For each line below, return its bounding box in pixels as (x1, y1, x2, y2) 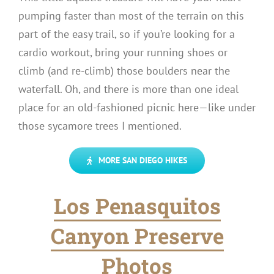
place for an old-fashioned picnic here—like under (18, 100, 256, 115)
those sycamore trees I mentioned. (18, 119, 182, 133)
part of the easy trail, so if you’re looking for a (18, 27, 235, 42)
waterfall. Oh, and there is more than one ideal (18, 82, 239, 97)
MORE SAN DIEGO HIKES (98, 155, 187, 166)
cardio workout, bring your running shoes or (18, 45, 228, 60)
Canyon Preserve (50, 221, 224, 250)
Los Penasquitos (53, 191, 221, 220)
